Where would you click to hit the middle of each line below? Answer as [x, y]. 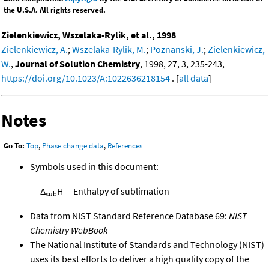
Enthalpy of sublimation [121, 191]
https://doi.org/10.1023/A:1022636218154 [86, 78]
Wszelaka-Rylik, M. [109, 49]
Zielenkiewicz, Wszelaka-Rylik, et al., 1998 [89, 35]
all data [194, 78]
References [125, 146]
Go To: [14, 146]
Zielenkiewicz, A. [35, 49]
